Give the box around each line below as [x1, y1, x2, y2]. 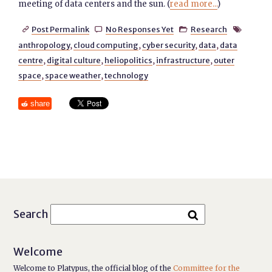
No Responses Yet [105, 24, 174, 34]
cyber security [142, 40, 195, 50]
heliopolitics [104, 55, 153, 65]
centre [18, 55, 44, 65]
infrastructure [156, 55, 211, 65]
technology [104, 70, 149, 80]
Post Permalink [31, 24, 89, 34]
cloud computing [73, 40, 139, 50]
